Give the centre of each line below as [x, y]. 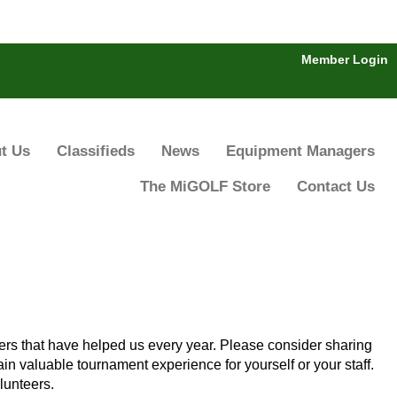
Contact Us [336, 187]
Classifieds [96, 151]
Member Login [345, 59]
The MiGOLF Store [205, 187]
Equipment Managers [300, 151]
